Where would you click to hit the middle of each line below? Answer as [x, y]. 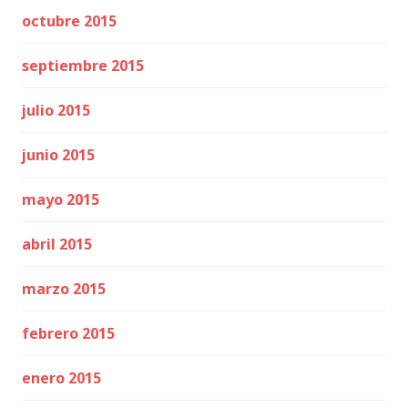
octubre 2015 [69, 21]
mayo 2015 [61, 199]
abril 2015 [57, 244]
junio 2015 [58, 155]
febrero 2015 [68, 333]
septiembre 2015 [83, 66]
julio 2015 [56, 110]
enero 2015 [61, 378]
